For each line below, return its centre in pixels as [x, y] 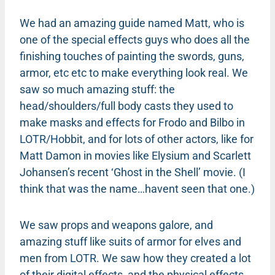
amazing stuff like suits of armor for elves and [130, 241]
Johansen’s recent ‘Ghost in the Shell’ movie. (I [133, 172]
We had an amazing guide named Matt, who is [132, 23]
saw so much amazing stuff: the [97, 89]
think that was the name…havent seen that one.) [137, 188]
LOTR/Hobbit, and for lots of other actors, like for [137, 139]
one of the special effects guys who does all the [135, 39]
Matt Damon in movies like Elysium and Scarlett [135, 155]
